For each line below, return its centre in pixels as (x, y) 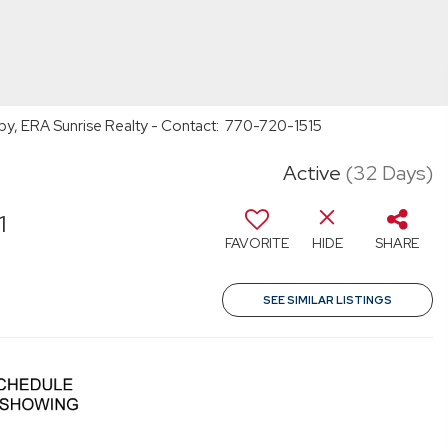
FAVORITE (257, 243)
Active (312, 173)
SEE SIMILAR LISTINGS (327, 300)
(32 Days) (389, 173)
